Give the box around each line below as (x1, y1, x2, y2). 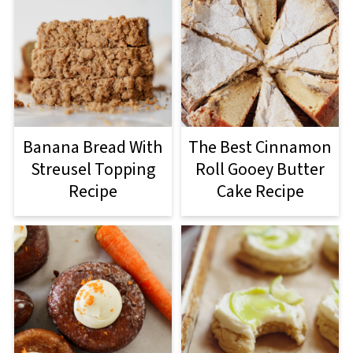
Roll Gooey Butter (195, 156, 325, 182)
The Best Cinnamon (188, 134, 333, 160)
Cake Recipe (216, 178, 304, 204)
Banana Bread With (23, 134, 163, 160)
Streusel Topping (30, 156, 155, 182)
